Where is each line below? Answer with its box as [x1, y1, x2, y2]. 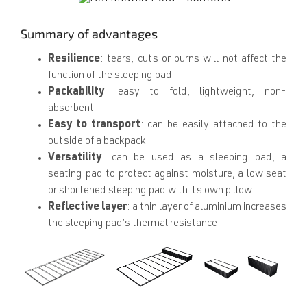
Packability [48, 87, 104, 99]
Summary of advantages [21, 26, 158, 42]
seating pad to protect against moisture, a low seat [48, 169, 286, 181]
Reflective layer [48, 202, 127, 214]
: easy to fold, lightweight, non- [104, 87, 286, 99]
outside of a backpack [48, 136, 146, 148]
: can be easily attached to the [140, 120, 286, 132]
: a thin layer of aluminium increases [127, 202, 286, 214]
